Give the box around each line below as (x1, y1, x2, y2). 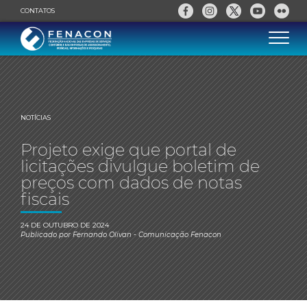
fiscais (21, 189, 69, 209)
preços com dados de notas (21, 173, 242, 193)
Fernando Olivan (73, 230, 132, 239)
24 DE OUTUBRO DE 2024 (21, 221, 109, 230)
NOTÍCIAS (21, 114, 51, 121)
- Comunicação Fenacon (132, 230, 221, 239)
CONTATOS (21, 7, 55, 14)
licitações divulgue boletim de (21, 156, 260, 176)
